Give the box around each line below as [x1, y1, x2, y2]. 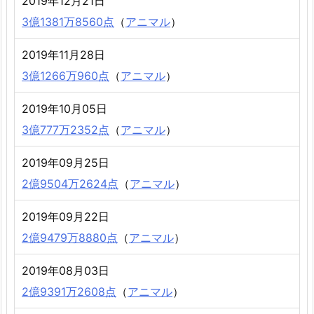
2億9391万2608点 [22, 285, 116, 299]
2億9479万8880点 [22, 231, 118, 245]
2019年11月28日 [22, 48, 105, 62]
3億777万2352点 [22, 123, 109, 137]
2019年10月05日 [22, 102, 107, 116]
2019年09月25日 [22, 156, 109, 170]
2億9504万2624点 [22, 177, 118, 191]
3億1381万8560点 [22, 15, 114, 29]
